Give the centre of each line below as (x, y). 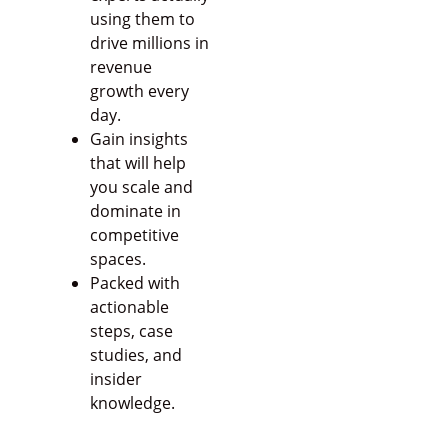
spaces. (117, 259)
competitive (134, 235)
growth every (139, 91)
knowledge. (132, 403)
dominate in (135, 211)
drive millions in (149, 43)
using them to (142, 19)
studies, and (135, 355)
